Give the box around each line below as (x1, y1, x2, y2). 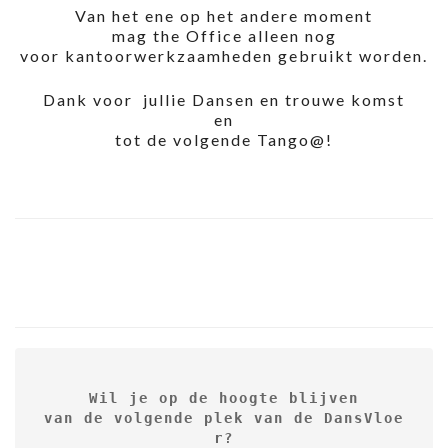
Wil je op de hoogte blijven (89, 390, 359, 407)
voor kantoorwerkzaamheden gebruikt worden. (20, 46, 428, 66)
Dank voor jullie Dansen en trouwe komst (43, 90, 405, 110)
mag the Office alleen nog (111, 26, 337, 46)
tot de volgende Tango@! (115, 130, 333, 150)
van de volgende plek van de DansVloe (44, 410, 404, 427)
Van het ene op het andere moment (75, 6, 373, 26)
